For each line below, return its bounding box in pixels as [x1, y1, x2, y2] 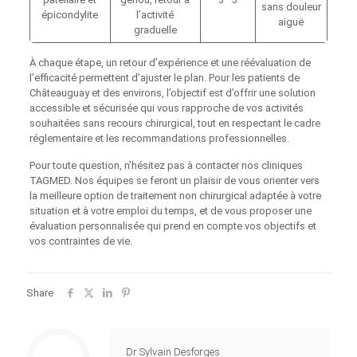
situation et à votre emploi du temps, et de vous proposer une [29, 205, 312, 218]
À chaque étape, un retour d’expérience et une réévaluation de [29, 57, 311, 69]
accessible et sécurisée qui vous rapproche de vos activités [29, 102, 304, 115]
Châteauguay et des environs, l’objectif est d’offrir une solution [29, 87, 316, 100]
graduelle [133, 24, 177, 37]
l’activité [136, 9, 175, 22]
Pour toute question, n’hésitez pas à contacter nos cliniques [29, 159, 303, 172]
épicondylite [41, 9, 99, 22]
